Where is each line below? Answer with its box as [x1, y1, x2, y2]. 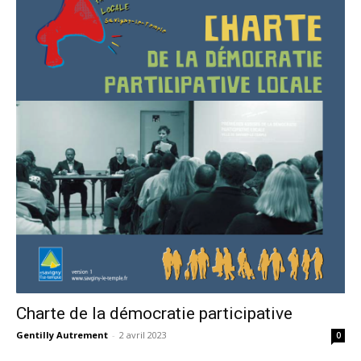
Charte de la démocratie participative [16, 304, 293, 324]
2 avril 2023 [119, 329, 167, 342]
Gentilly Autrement [16, 329, 108, 342]
